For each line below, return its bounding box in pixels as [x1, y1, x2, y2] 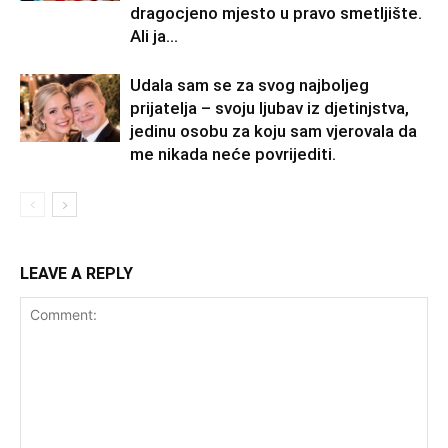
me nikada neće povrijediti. [130, 143, 336, 164]
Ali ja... [130, 25, 178, 46]
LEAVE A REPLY [20, 263, 133, 283]
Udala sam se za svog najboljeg [130, 74, 369, 95]
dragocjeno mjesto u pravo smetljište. [130, 2, 422, 23]
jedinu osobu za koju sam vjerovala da [130, 120, 417, 141]
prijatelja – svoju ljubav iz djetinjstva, [130, 97, 409, 118]
